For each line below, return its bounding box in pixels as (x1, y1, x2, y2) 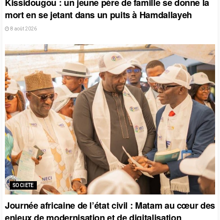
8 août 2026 (9, 26, 37, 31)
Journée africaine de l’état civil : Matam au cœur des (5, 198, 215, 212)
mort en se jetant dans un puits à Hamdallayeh (5, 8, 192, 21)
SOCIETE (13, 182, 34, 188)
